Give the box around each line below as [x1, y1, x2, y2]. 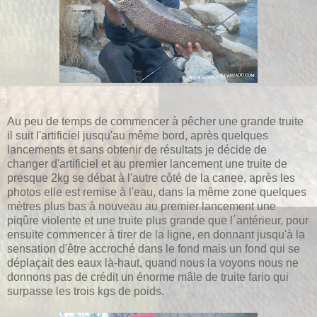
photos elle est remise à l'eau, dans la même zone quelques [7, 185, 306, 198]
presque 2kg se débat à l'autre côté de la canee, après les [7, 171, 295, 184]
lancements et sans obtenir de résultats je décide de [7, 143, 267, 156]
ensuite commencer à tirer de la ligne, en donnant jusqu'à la [7, 228, 305, 241]
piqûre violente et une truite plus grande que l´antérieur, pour [7, 214, 309, 226]
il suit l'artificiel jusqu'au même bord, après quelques [7, 129, 268, 142]
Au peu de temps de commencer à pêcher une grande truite [7, 115, 304, 127]
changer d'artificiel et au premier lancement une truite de [7, 157, 287, 170]
